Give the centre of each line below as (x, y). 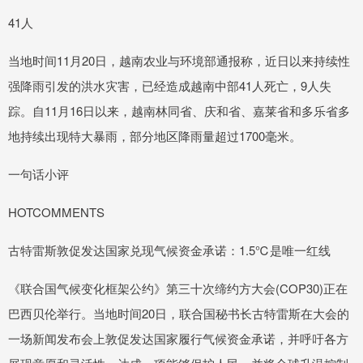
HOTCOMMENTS (56, 212)
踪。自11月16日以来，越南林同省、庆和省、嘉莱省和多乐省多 (179, 111)
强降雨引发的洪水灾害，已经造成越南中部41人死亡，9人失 (170, 86)
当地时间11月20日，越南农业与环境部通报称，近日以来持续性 (179, 61)
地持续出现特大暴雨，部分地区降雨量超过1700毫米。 (155, 136)
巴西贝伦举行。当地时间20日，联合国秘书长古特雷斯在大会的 (179, 314)
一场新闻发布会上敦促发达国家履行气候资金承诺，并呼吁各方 (178, 339)
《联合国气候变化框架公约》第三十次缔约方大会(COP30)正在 (178, 288)
